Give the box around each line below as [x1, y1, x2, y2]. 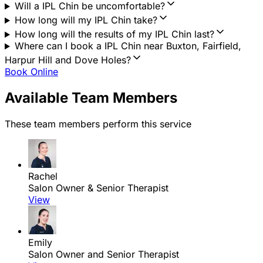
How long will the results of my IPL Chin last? [14, 28, 214, 41]
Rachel [28, 170, 58, 183]
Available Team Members [5, 89, 177, 107]
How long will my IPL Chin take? [14, 14, 157, 26]
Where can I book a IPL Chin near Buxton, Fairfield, [14, 40, 241, 52]
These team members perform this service [5, 118, 191, 130]
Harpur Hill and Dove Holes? [5, 54, 131, 66]
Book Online [5, 66, 58, 78]
